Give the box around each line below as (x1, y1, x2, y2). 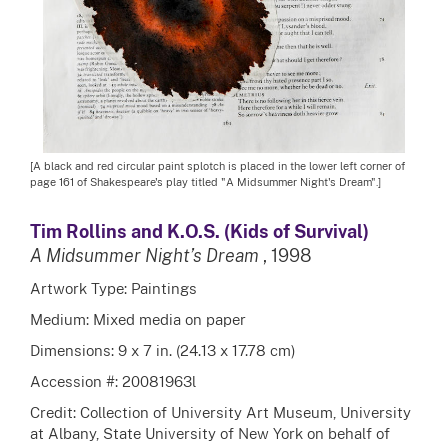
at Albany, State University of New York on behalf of (30, 424, 390, 442)
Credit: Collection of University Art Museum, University (30, 403, 411, 421)
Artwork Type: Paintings (30, 279, 197, 297)
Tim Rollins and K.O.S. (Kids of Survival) (30, 221, 369, 242)
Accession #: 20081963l (30, 372, 196, 390)
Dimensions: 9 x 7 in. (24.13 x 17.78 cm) (30, 341, 296, 359)
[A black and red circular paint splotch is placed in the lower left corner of (30, 159, 405, 173)
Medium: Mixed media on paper (30, 310, 246, 328)
